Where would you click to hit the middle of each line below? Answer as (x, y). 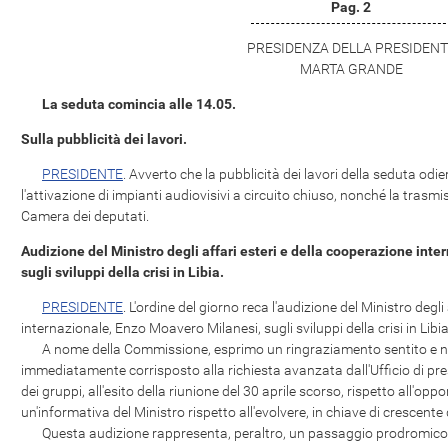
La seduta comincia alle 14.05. (139, 104)
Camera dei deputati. (85, 216)
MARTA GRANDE (351, 69)
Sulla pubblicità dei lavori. (104, 139)
